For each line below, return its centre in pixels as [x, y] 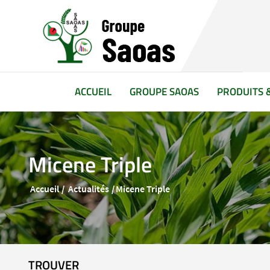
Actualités [89, 189]
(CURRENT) [135, 91]
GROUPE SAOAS [164, 92]
